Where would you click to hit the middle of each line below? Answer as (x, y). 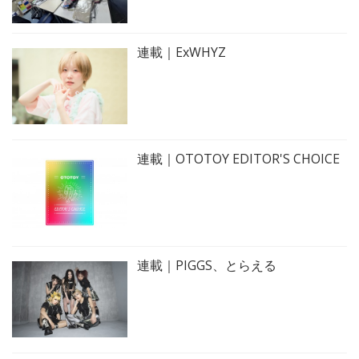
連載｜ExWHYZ (182, 52)
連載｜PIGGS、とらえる (207, 265)
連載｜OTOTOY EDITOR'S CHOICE (238, 158)
